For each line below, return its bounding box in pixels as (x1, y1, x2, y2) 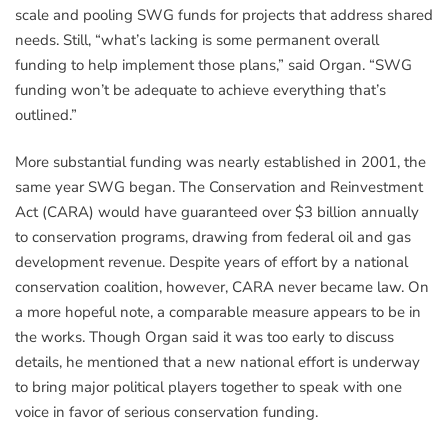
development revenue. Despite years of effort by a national (15, 252, 408, 273)
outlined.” (15, 104, 77, 125)
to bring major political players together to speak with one (15, 377, 402, 398)
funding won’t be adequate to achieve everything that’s (15, 79, 386, 100)
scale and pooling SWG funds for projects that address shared (15, 4, 433, 25)
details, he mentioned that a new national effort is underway (15, 352, 420, 373)
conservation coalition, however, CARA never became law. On (15, 277, 429, 298)
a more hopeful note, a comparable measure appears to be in (15, 302, 421, 323)
